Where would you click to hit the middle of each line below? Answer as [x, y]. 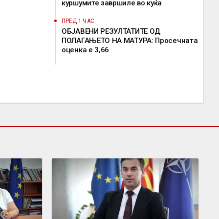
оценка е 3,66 [86, 50]
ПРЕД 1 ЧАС [78, 21]
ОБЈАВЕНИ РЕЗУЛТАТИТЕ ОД [111, 31]
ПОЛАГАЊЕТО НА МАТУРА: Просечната [130, 41]
